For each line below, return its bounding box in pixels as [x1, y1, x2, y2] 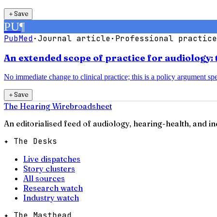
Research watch [23, 183, 83, 193]
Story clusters [23, 164, 75, 174]
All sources [23, 173, 65, 184]
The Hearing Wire [4, 101, 70, 111]
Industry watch [23, 193, 79, 203]
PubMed [4, 33, 33, 44]
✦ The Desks [4, 136, 57, 147]
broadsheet [70, 101, 112, 111]
